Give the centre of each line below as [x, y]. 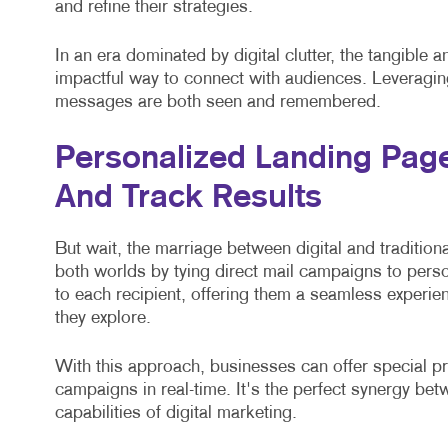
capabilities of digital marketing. [175, 414]
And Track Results [188, 198]
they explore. [102, 319]
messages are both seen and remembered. [217, 103]
